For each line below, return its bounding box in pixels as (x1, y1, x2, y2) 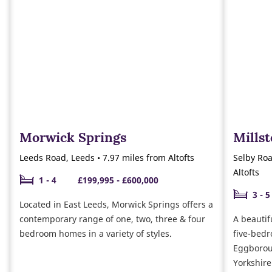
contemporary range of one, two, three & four (19, 213, 205, 225)
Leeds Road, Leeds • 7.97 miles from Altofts (19, 152, 194, 164)
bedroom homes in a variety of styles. (19, 228, 172, 240)
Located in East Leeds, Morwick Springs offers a (19, 199, 213, 211)
